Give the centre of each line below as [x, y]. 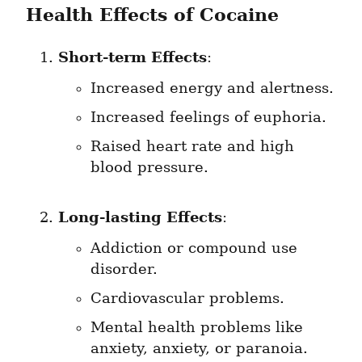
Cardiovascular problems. [187, 299]
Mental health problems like [197, 328]
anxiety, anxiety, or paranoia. [199, 349]
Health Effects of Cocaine [152, 15]
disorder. [124, 269]
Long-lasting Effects [140, 217]
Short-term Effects [133, 57]
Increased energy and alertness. [212, 88]
